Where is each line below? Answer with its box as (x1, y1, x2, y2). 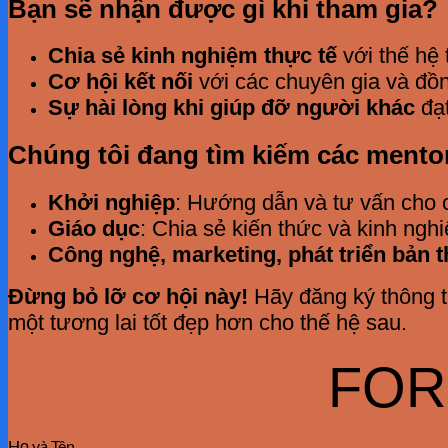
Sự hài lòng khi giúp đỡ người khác (48, 95, 415, 121)
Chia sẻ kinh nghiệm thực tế (48, 43, 337, 69)
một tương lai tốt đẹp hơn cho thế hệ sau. (8, 309, 407, 335)
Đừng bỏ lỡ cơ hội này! (8, 283, 248, 309)
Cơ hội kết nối (48, 69, 193, 95)
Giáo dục (48, 215, 140, 241)
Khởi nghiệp (48, 189, 175, 215)
